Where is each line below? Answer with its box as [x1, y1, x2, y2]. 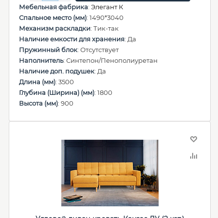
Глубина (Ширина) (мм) [19, 89, 94, 96]
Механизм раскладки [19, 24, 91, 32]
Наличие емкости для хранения [19, 35, 125, 43]
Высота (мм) [19, 99, 58, 107]
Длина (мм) [19, 78, 55, 86]
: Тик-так [91, 24, 119, 32]
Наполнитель [19, 56, 63, 64]
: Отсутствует [77, 46, 119, 54]
